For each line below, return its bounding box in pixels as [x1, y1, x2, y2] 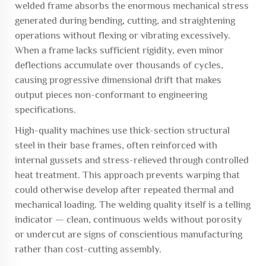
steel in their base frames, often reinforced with [15, 140, 217, 151]
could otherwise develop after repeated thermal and [15, 184, 234, 195]
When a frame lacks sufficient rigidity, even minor [15, 45, 224, 56]
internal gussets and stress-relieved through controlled [15, 154, 249, 166]
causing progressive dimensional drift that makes [15, 74, 221, 85]
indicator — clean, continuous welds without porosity [15, 214, 242, 225]
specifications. [15, 104, 76, 115]
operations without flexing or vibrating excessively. [15, 30, 230, 41]
